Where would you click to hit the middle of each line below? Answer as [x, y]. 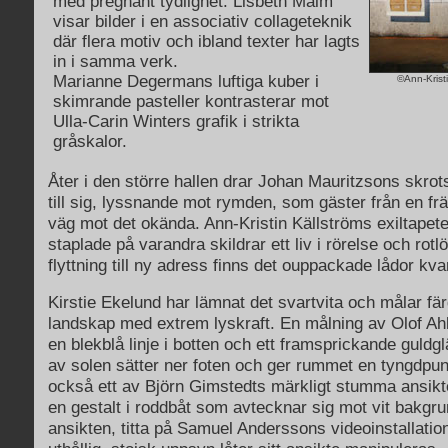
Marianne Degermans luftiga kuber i [186, 81]
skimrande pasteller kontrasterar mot [191, 101]
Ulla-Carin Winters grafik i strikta [176, 121]
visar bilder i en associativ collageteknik [202, 21]
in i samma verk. [115, 61]
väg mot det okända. [126, 223]
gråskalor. [90, 141]
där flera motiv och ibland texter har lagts [206, 41]
